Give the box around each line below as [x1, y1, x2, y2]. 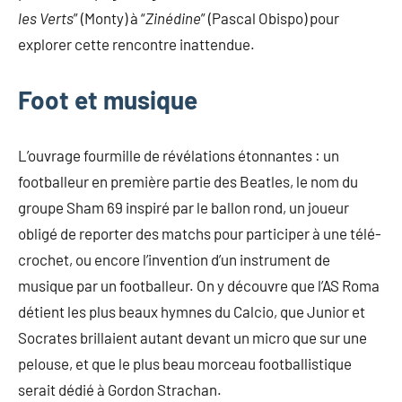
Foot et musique [18, 83, 197, 115]
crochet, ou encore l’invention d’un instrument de [18, 249, 330, 268]
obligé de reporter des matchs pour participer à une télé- [18, 223, 381, 242]
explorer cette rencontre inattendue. [18, 34, 255, 53]
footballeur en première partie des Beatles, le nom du [18, 171, 358, 190]
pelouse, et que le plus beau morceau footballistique [18, 354, 352, 372]
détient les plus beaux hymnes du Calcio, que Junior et [18, 301, 365, 320]
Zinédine [145, 8, 201, 27]
